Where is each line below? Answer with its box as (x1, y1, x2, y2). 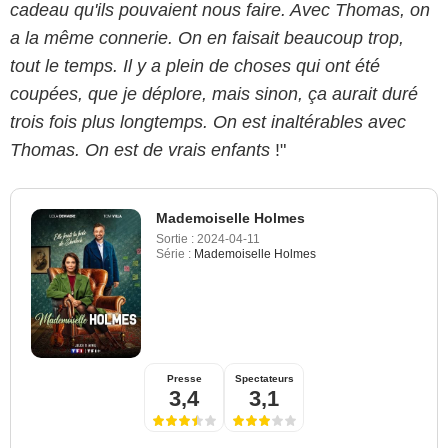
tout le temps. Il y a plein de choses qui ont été (10, 55, 380, 76)
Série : (156, 246, 191, 261)
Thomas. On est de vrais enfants (10, 139, 275, 160)
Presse (166, 372, 202, 384)
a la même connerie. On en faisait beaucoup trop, (10, 27, 404, 48)
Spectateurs (234, 372, 294, 384)
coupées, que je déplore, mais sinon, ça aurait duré (10, 83, 418, 104)
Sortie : (156, 231, 194, 246)
